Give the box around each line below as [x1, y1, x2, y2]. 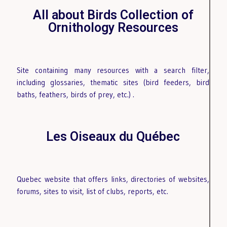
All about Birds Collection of [32, 8, 194, 23]
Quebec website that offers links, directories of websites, [17, 174, 209, 184]
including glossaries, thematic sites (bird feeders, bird [17, 78, 209, 88]
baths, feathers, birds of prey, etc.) [17, 90, 133, 100]
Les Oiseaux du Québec [46, 129, 180, 144]
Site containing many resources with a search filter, [17, 65, 209, 75]
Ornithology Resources [48, 20, 178, 35]
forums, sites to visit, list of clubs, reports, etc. [17, 186, 171, 197]
